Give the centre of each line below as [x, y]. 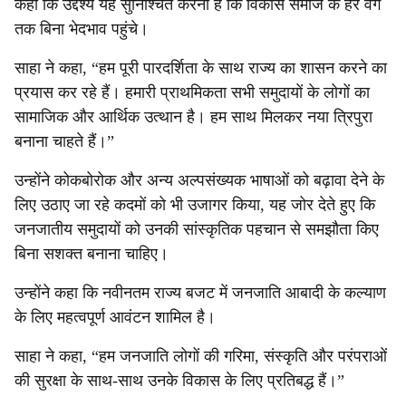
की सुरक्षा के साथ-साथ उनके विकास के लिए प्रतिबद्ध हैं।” [179, 381]
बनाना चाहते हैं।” [64, 141]
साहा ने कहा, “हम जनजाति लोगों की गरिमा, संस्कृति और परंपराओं [201, 356]
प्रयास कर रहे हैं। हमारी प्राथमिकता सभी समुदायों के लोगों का [192, 92]
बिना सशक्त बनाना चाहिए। [92, 254]
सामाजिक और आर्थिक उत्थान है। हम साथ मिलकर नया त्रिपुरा [193, 117]
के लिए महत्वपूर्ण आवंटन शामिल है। [115, 317]
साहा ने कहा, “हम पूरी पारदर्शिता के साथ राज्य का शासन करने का [201, 68]
